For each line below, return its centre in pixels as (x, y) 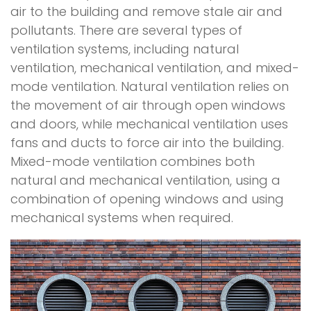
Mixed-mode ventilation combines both (133, 161)
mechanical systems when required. (122, 217)
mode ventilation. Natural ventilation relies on (150, 86)
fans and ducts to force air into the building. (147, 142)
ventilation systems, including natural (125, 49)
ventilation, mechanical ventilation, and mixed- (155, 67)
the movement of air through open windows (148, 105)
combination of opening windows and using (147, 199)
